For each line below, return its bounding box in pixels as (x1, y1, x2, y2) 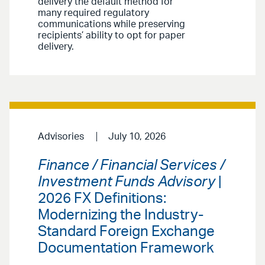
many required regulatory (38, 8, 149, 18)
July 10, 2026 (108, 131, 166, 141)
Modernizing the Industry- (38, 208, 203, 223)
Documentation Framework (38, 241, 214, 256)
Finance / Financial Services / (38, 159, 225, 173)
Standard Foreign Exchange (38, 225, 215, 240)
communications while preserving (38, 19, 185, 29)
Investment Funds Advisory (38, 175, 215, 190)
